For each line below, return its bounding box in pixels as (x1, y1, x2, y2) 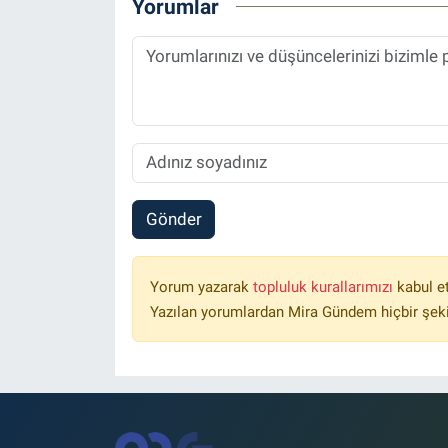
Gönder (145, 209, 202, 230)
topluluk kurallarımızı (252, 278, 397, 297)
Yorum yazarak (149, 278, 253, 297)
